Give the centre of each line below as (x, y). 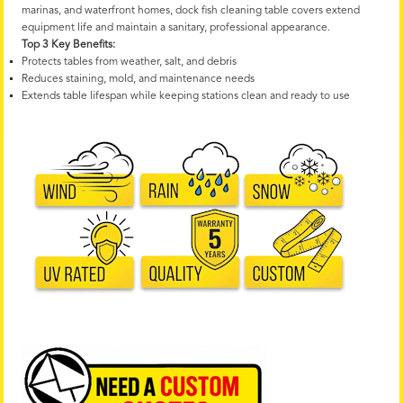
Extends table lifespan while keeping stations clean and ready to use (186, 96)
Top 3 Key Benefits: (68, 45)
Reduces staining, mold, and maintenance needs (138, 79)
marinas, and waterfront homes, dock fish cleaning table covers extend (191, 10)
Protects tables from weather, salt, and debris (129, 62)
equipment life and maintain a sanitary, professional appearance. (176, 27)
